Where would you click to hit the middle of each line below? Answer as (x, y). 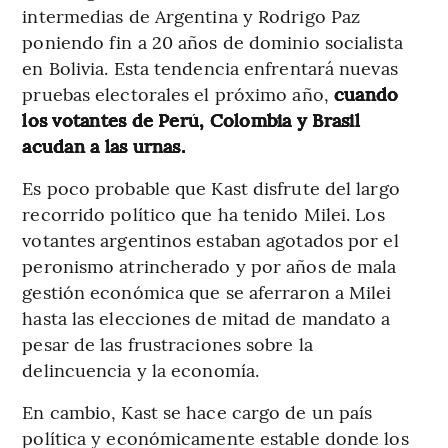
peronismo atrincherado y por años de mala (209, 265)
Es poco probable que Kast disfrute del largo (211, 187)
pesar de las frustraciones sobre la (167, 343)
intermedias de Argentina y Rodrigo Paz (191, 15)
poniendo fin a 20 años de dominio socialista (212, 41)
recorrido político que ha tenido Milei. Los (203, 213)
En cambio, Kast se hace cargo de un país (197, 411)
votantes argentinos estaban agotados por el (210, 239)
